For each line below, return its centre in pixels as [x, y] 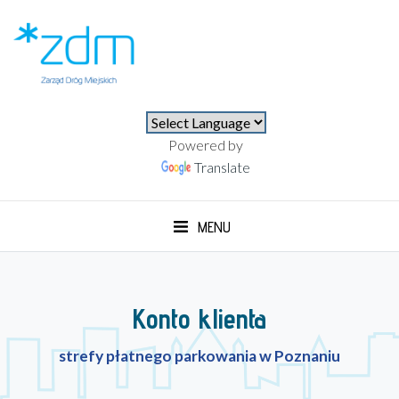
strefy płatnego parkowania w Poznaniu [199, 356]
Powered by [206, 145]
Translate [223, 167]
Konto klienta [199, 319]
